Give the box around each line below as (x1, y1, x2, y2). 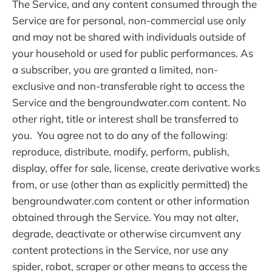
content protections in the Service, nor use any (12, 243, 228, 257)
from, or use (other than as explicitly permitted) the (12, 178, 248, 191)
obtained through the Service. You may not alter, (12, 211, 239, 224)
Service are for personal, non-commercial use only (12, 14, 246, 27)
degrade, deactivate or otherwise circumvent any (12, 227, 241, 240)
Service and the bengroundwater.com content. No (12, 96, 246, 109)
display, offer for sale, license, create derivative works (12, 161, 260, 175)
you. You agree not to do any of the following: (12, 129, 228, 142)
